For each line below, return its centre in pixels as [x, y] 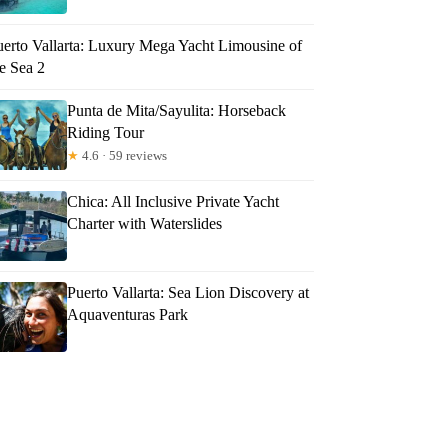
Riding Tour [106, 132]
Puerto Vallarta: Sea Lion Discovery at [188, 292]
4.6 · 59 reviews [123, 155]
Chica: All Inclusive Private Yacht [173, 201]
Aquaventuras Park [128, 314]
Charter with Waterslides [145, 223]
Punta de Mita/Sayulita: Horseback [177, 110]
